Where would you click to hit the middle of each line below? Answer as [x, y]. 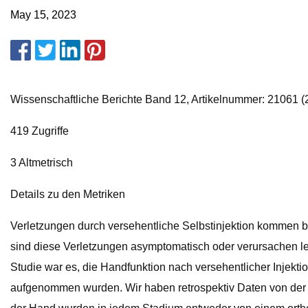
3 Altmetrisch [42, 163]
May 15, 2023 [43, 15]
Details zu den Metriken [68, 195]
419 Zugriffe [40, 131]
